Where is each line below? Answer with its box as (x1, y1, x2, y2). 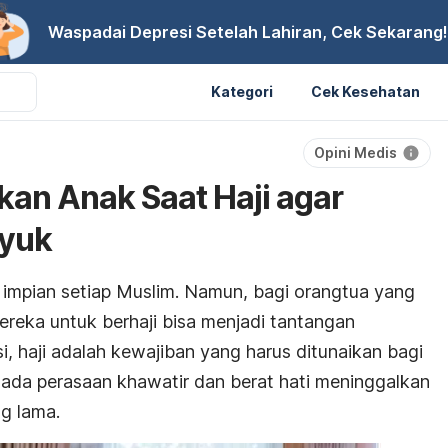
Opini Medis (314, 144, 397, 161)
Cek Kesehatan (311, 82, 420, 100)
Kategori (211, 82, 273, 100)
